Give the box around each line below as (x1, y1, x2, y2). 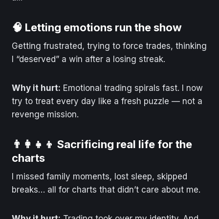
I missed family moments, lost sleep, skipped (12, 171, 187, 181)
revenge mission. (12, 109, 79, 119)
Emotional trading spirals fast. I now (61, 83, 203, 93)
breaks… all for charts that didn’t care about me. (12, 184, 200, 195)
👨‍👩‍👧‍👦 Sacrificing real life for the (12, 137, 192, 151)
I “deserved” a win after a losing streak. (12, 54, 165, 64)
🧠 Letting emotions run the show (12, 21, 182, 34)
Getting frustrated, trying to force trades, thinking (12, 41, 207, 51)
